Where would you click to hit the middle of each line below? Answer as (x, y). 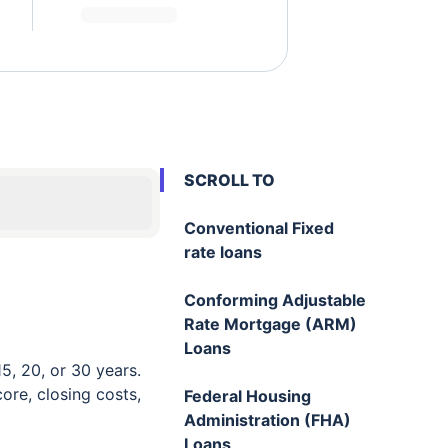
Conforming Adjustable (275, 300)
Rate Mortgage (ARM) (270, 324)
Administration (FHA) (267, 420)
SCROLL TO (229, 180)
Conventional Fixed (259, 228)
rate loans (223, 252)
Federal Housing (247, 396)
